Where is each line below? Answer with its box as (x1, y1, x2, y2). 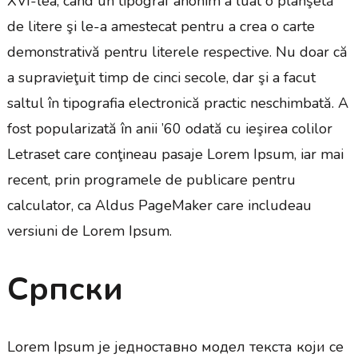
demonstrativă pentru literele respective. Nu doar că (6, 42, 348, 62)
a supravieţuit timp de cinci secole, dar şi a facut (6, 67, 316, 87)
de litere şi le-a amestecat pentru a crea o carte (6, 16, 315, 36)
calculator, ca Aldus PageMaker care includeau (6, 195, 312, 215)
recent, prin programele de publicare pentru (6, 169, 296, 189)
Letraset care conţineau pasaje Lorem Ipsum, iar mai (6, 144, 344, 164)
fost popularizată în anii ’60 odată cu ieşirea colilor (6, 118, 332, 138)
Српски (6, 267, 123, 311)
